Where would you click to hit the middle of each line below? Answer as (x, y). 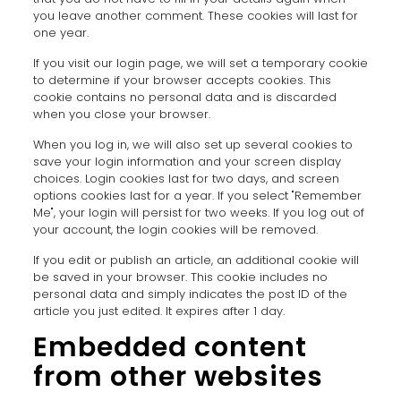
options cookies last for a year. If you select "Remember (197, 196)
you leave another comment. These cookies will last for (195, 16)
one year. (60, 33)
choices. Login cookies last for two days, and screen (186, 179)
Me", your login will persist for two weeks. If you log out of (198, 213)
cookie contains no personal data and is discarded (184, 97)
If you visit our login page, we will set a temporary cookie (200, 63)
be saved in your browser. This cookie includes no (180, 277)
